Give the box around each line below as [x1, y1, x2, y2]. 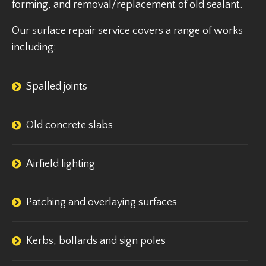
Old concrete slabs [26, 119, 113, 131]
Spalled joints [26, 81, 87, 93]
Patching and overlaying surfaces [26, 197, 177, 208]
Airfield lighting [26, 158, 95, 170]
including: [12, 42, 56, 53]
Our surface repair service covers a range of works [12, 25, 243, 37]
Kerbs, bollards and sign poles [26, 235, 166, 247]
